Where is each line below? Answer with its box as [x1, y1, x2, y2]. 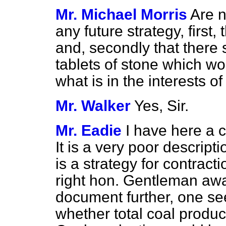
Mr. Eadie [55, 122, 122, 139]
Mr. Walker [55, 97, 131, 114]
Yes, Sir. [134, 97, 189, 114]
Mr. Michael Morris [55, 6, 187, 23]
